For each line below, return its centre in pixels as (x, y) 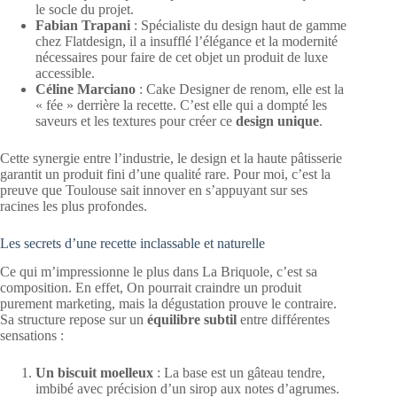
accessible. (65, 73)
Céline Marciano (86, 89)
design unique (277, 121)
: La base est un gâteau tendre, (239, 373)
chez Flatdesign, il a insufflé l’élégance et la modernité (187, 41)
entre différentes (283, 320)
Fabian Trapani (83, 25)
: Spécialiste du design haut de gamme (238, 25)
